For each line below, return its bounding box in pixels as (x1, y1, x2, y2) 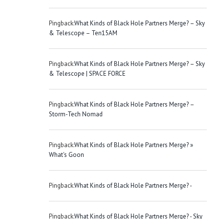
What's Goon (49, 150, 84, 159)
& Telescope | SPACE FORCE (49, 69, 126, 78)
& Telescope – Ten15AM (49, 28, 117, 37)
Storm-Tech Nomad (49, 109, 103, 118)
